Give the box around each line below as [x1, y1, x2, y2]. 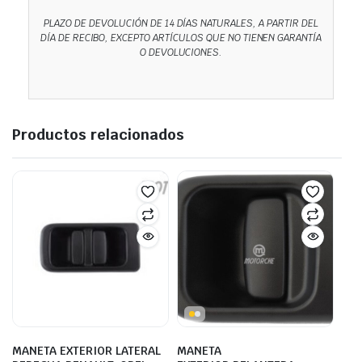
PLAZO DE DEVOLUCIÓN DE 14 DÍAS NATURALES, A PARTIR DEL [44, 16, 318, 30]
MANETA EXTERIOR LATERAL [12, 343, 161, 358]
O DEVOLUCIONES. [139, 45, 223, 59]
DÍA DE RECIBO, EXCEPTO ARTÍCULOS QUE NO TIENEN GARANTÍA [40, 31, 322, 44]
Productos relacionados [12, 124, 184, 144]
